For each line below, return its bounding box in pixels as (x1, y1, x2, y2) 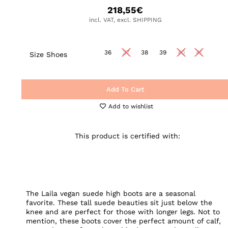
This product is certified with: (74, 132, 180, 140)
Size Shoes (30, 50, 68, 59)
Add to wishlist (108, 102, 154, 110)
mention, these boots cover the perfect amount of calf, (25, 216, 221, 225)
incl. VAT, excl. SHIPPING (89, 16, 162, 24)
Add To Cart (106, 85, 145, 93)
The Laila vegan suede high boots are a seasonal (25, 189, 195, 197)
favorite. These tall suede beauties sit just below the (25, 198, 212, 207)
